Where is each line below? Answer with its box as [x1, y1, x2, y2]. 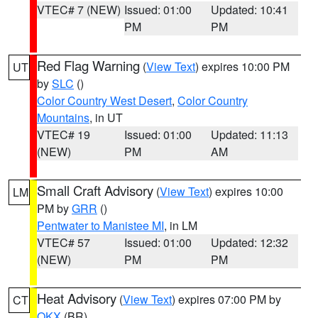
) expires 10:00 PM [195, 58, 290, 75]
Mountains [37, 109, 89, 126]
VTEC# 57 [37, 234, 90, 251]
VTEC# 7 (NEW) [37, 1, 121, 18]
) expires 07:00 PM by [172, 291, 281, 307]
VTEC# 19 [37, 126, 90, 143]
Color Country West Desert [37, 92, 172, 109]
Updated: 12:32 [211, 234, 289, 251]
